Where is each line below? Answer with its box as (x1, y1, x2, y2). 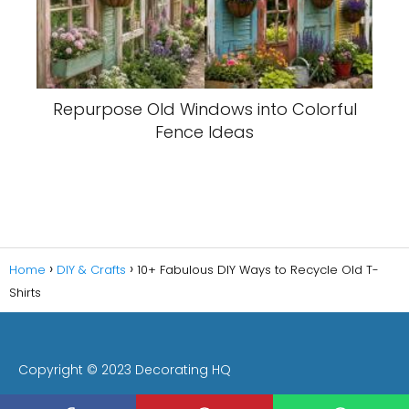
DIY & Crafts (57, 260, 126, 278)
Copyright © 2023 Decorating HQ (18, 360, 231, 379)
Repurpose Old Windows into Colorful (52, 98, 357, 121)
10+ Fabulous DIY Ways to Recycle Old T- (137, 260, 379, 278)
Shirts (9, 283, 41, 301)
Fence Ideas (155, 121, 254, 144)
